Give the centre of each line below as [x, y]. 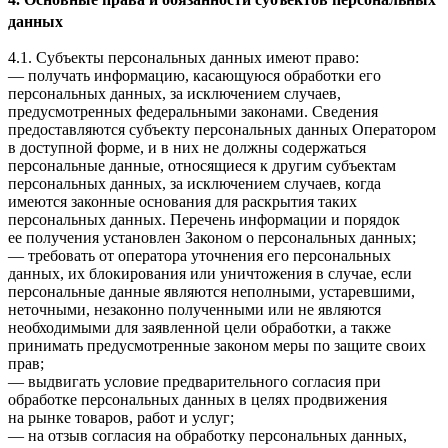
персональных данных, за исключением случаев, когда [194, 184]
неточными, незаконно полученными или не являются [194, 310]
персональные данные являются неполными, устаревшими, [211, 292]
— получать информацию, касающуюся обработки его [194, 76]
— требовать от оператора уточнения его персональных [199, 256]
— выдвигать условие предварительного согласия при [194, 382]
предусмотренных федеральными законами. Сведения [193, 112]
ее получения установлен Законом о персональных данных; [212, 238]
